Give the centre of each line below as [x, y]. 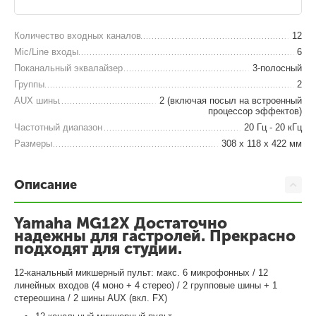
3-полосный [277, 68]
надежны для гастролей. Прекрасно [155, 236]
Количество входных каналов [78, 35]
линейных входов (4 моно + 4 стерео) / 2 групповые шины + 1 [146, 285]
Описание [45, 184]
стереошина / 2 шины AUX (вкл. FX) [91, 298]
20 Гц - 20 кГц [273, 127]
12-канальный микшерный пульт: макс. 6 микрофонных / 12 [141, 272]
